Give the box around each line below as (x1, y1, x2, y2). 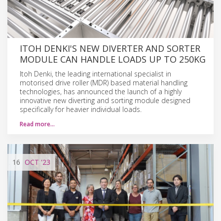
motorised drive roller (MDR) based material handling (20, 77, 187, 87)
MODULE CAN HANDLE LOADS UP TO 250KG (20, 53, 206, 65)
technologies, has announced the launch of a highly (20, 86, 182, 96)
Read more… (20, 119, 55, 128)
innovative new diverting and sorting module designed (20, 95, 190, 105)
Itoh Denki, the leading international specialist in (20, 69, 171, 78)
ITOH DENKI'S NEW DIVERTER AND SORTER (20, 42, 200, 54)
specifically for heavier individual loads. (20, 104, 142, 114)
